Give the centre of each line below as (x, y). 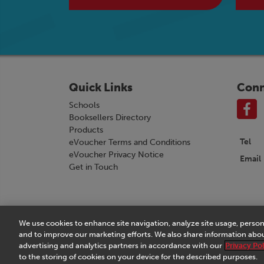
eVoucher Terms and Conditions (130, 143)
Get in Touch (93, 167)
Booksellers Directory (110, 118)
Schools (84, 105)
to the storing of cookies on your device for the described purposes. (138, 257)
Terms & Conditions (115, 233)
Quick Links (101, 88)
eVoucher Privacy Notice (116, 155)
